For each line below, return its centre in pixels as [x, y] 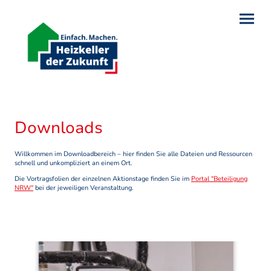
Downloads [59, 128]
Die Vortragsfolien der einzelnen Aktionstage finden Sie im [103, 178]
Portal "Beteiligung [219, 178]
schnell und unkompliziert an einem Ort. [73, 163]
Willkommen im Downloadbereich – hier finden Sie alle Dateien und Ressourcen [133, 154]
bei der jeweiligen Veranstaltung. [84, 188]
